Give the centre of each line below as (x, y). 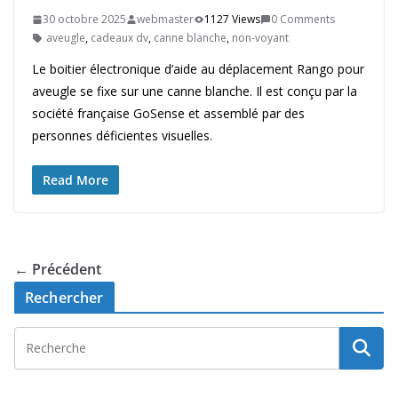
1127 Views (232, 20)
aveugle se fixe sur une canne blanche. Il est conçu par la (195, 92)
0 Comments (303, 20)
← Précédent (58, 270)
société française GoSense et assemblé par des (168, 114)
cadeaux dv (119, 38)
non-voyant (260, 38)
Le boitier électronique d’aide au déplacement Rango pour (198, 69)
